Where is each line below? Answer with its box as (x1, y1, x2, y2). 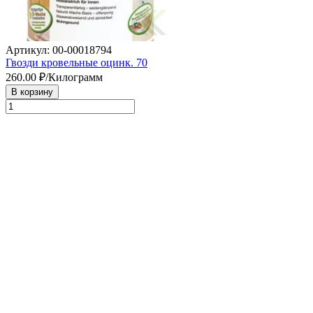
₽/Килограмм (36, 71, 103, 83)
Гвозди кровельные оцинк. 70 (6, 56, 147, 68)
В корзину (11, 86, 53, 97)
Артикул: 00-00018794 (6, 43, 112, 56)
